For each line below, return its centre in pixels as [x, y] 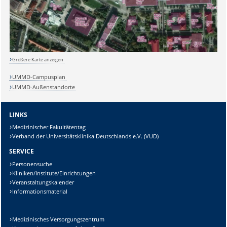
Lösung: [18, 43]
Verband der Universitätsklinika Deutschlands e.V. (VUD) [86, 136]
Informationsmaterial [40, 192]
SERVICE [21, 152]
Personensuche [32, 164]
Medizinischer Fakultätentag [49, 127]
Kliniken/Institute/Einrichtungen [54, 173]
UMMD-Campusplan [39, 77]
